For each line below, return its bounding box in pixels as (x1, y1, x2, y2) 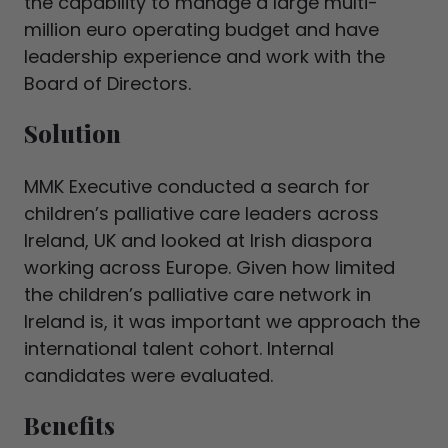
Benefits (24, 409, 115, 441)
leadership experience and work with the (24, 44, 385, 69)
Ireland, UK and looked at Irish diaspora (24, 228, 372, 253)
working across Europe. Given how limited (24, 255, 395, 280)
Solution (24, 117, 121, 149)
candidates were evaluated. (24, 363, 273, 388)
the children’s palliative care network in (24, 282, 371, 307)
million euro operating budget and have (24, 17, 379, 42)
